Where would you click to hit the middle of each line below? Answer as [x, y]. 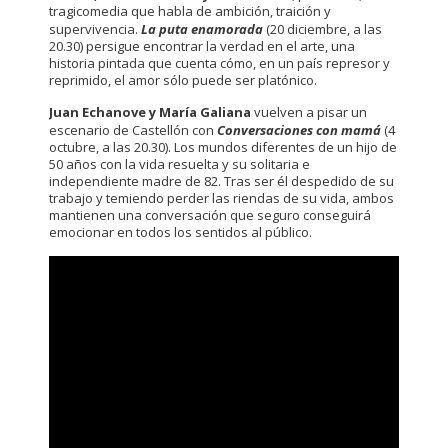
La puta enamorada [202, 29]
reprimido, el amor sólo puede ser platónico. [183, 80]
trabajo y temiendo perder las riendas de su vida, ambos [221, 198]
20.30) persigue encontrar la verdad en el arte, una [202, 46]
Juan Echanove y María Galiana [150, 112]
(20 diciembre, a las [322, 29]
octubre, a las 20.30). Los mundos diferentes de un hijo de [223, 147]
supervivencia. [95, 29]
